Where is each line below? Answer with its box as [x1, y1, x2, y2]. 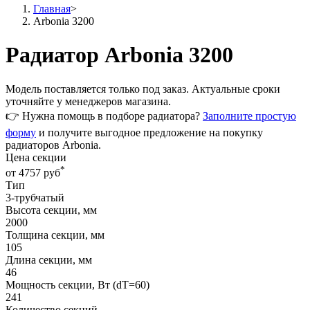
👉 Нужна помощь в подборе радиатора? [6, 109, 203, 122]
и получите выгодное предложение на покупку [36, 126, 263, 138]
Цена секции [6, 151, 66, 163]
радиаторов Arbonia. [6, 138, 101, 151]
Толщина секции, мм [6, 229, 104, 241]
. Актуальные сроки [186, 82, 280, 95]
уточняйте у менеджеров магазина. [6, 95, 171, 107]
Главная [33, 3, 71, 15]
